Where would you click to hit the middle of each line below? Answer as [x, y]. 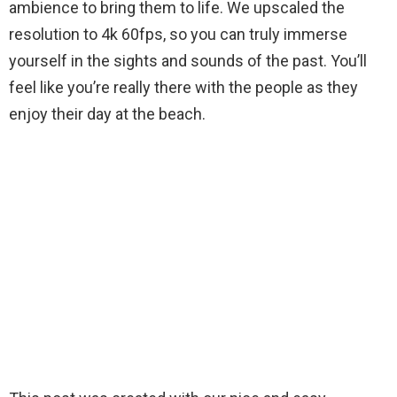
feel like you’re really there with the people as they [183, 87]
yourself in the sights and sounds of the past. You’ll [188, 60]
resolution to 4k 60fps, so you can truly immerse [178, 34]
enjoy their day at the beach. [107, 113]
